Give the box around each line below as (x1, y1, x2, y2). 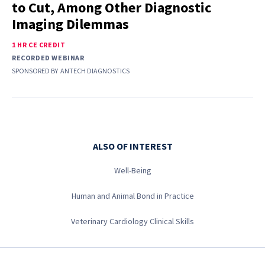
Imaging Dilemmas (12, 15, 129, 34)
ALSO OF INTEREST (92, 140, 173, 152)
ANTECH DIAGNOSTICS (60, 66, 130, 76)
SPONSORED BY (12, 66, 58, 76)
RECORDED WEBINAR (12, 53, 85, 63)
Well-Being (114, 165, 151, 176)
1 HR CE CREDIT (12, 40, 66, 50)
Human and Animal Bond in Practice (71, 190, 194, 201)
